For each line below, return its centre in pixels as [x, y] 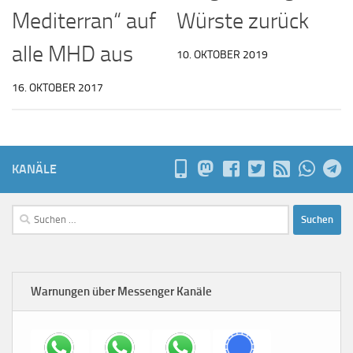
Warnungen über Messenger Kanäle [121, 292]
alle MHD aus [72, 54]
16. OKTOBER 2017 [58, 87]
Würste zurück [243, 20]
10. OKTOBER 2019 [222, 54]
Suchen [29, 213]
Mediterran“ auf [84, 20]
